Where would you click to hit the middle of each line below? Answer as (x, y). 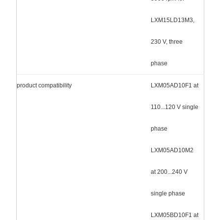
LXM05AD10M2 (172, 150)
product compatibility (44, 85)
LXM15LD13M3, (172, 20)
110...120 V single (174, 107)
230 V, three (166, 41)
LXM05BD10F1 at (174, 215)
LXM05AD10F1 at (174, 85)
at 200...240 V (169, 172)
